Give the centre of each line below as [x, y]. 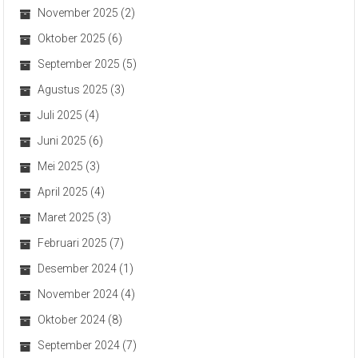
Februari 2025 [73, 243]
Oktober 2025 [72, 38]
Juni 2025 [62, 140]
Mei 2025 [61, 166]
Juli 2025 [60, 115]
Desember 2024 [78, 268]
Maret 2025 [66, 217]
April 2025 [63, 191]
